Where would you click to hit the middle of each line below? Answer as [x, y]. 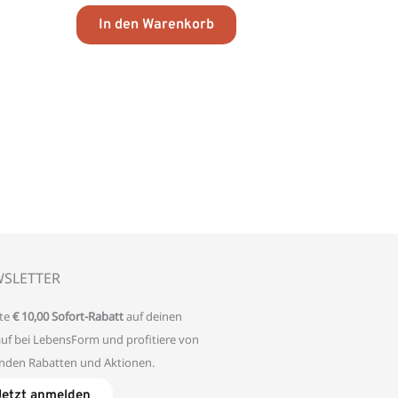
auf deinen [153, 316]
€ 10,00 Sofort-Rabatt [67, 316]
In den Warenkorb [157, 24]
